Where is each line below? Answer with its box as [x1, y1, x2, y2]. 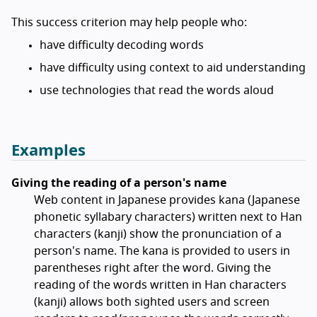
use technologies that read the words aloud [40, 85, 274, 97]
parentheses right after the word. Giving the [34, 263, 271, 275]
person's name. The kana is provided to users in [34, 246, 290, 258]
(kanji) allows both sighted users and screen [34, 296, 270, 309]
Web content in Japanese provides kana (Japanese [34, 195, 300, 207]
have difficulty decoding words [40, 40, 204, 52]
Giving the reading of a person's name [11, 178, 226, 190]
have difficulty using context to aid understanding [40, 62, 306, 74]
